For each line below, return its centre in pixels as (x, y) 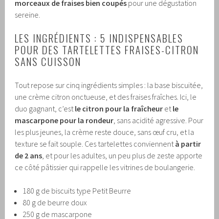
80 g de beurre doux (55, 203)
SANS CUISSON (48, 62)
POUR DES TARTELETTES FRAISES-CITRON (107, 50)
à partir (188, 144)
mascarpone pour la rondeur (64, 120)
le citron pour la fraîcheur (119, 109)
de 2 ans (29, 156)
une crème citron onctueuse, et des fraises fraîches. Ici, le (106, 97)
